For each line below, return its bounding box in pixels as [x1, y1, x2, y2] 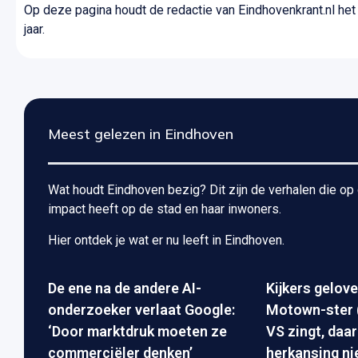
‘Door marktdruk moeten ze [48, 322, 227, 340]
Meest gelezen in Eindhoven [48, 125, 233, 144]
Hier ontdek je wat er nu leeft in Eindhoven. [48, 232, 284, 248]
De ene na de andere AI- [48, 279, 201, 296]
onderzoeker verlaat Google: [48, 300, 235, 318]
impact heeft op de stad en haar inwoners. [48, 201, 281, 217]
